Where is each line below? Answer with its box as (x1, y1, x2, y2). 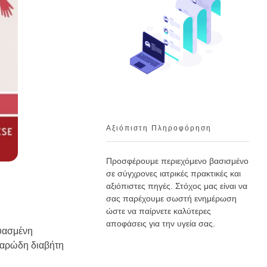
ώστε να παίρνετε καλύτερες (106, 206, 211, 216)
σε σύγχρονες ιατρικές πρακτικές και (106, 169, 241, 179)
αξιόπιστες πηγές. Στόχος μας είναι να (106, 181, 247, 191)
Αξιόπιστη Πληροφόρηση (106, 123, 212, 132)
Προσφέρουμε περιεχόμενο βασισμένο (106, 156, 249, 166)
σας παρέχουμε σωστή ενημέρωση (106, 194, 237, 204)
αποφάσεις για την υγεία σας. (106, 219, 215, 229)
